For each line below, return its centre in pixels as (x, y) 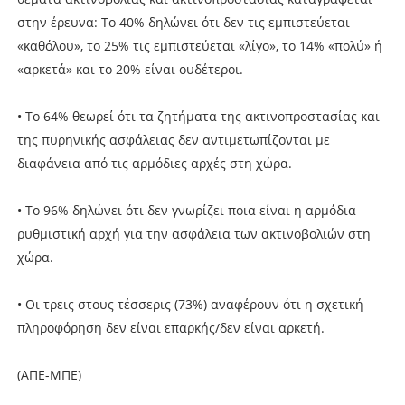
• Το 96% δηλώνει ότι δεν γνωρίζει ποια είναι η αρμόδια (186, 210)
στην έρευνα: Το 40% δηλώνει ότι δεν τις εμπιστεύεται (183, 22)
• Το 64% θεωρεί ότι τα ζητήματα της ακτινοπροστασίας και (198, 116)
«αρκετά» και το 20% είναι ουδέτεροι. (130, 69)
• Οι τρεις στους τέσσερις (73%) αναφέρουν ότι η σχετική (190, 304)
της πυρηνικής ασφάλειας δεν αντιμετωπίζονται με (173, 139)
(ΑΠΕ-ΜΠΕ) (49, 374)
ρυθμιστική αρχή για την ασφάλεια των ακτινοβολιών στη (193, 233)
